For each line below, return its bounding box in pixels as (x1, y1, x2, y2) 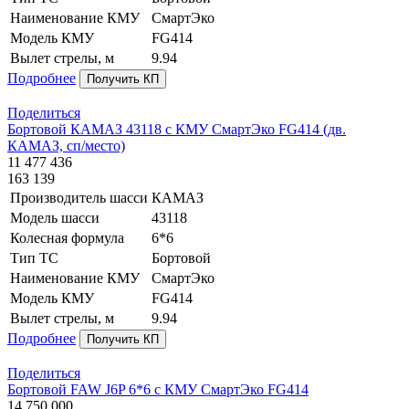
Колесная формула (10, 230, 124, 246)
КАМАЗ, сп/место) (7, 138, 125, 154)
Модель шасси (10, 210, 100, 226)
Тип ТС (10, 250, 58, 267)
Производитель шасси (10, 190, 148, 206)
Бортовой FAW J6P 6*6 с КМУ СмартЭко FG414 (7, 382, 309, 398)
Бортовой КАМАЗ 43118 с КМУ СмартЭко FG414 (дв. (7, 121, 346, 138)
